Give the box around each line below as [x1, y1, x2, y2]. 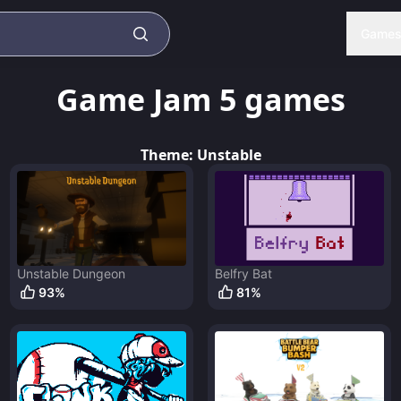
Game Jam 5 [55, 79, 236, 121]
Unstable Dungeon [16, 266, 125, 282]
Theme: [140, 144, 197, 165]
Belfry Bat [214, 266, 272, 282]
